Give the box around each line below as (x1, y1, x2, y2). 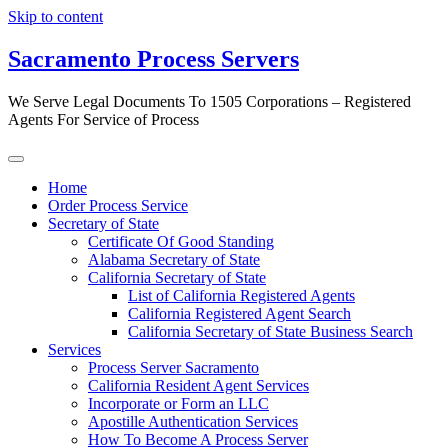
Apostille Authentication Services (88, 412, 298, 430)
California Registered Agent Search (128, 304, 351, 322)
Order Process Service (48, 196, 188, 214)
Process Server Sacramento (88, 358, 259, 376)
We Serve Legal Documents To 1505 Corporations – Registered (8, 92, 411, 110)
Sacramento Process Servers (8, 45, 299, 72)
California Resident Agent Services (88, 376, 309, 394)
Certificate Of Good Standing (88, 232, 274, 250)
